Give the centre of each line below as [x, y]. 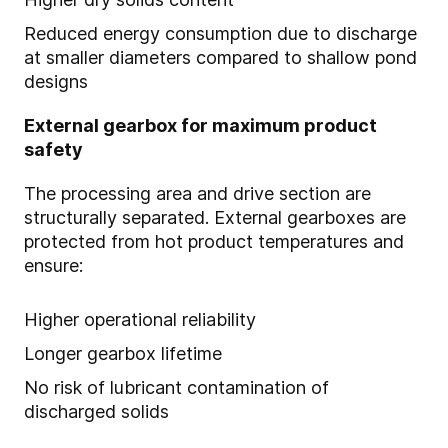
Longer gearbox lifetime [123, 354]
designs [56, 82]
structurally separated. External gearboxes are [215, 218]
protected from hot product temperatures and [214, 242]
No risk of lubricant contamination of [176, 388]
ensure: [53, 266]
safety [53, 150]
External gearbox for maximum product [200, 126]
